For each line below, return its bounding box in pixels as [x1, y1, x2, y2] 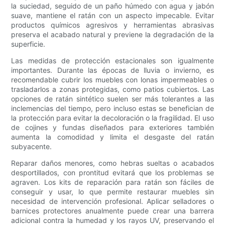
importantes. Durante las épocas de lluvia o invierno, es [11, 66, 214, 75]
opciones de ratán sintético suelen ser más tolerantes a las [11, 94, 214, 103]
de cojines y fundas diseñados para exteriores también [11, 123, 214, 132]
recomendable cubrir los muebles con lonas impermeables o [11, 75, 214, 84]
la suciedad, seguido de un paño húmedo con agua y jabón [11, 2, 214, 11]
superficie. [11, 40, 46, 49]
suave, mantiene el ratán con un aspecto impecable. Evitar [11, 11, 214, 20]
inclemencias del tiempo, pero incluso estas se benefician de [11, 104, 214, 113]
